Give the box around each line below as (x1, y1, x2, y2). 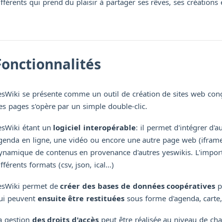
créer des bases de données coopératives (60, 181, 216, 191)
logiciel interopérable (53, 122, 136, 133)
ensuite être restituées (37, 193, 125, 204)
